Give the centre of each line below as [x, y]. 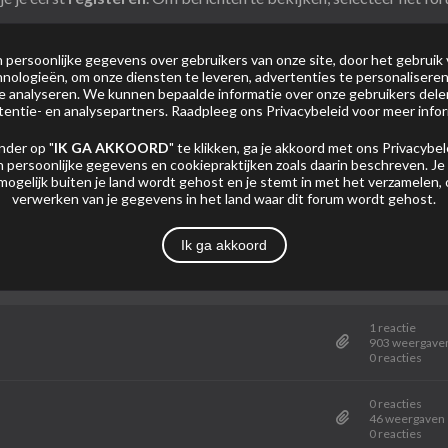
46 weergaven [407, 418]
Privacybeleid [307, 110]
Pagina [422, 219]
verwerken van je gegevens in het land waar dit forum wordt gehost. [224, 198]
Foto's [200, 137]
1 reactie [393, 327]
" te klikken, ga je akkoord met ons [275, 147]
